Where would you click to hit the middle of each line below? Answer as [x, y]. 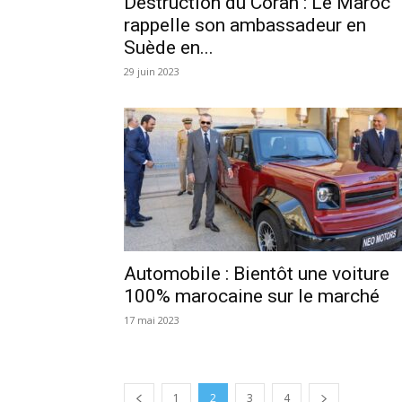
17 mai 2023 [152, 319]
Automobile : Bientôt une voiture [257, 273]
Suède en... [169, 47]
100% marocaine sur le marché [252, 296]
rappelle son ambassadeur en [245, 25]
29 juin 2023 [152, 71]
